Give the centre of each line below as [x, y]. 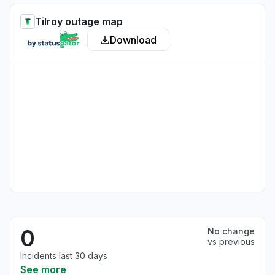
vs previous [231, 242]
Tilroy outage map [79, 21]
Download [133, 40]
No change [231, 231]
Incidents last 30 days [64, 256]
